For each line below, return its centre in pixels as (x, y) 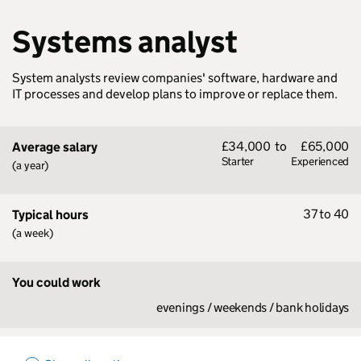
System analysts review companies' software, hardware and (175, 78)
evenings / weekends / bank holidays (252, 307)
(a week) (33, 233)
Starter (237, 161)
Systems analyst (125, 41)
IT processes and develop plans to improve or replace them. (175, 94)
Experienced (320, 161)
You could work (56, 282)
